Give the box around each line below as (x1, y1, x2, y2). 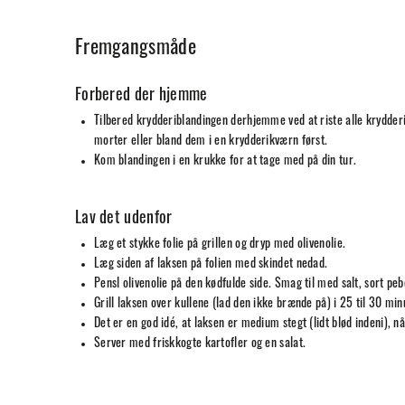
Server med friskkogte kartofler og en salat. (93, 337, 306, 352)
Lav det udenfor (74, 211, 173, 229)
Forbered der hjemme (74, 88, 208, 106)
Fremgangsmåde (74, 39, 196, 61)
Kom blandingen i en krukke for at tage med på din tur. (93, 155, 357, 169)
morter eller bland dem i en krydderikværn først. (93, 135, 328, 149)
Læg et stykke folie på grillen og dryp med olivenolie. (93, 238, 346, 252)
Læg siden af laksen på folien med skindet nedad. (93, 258, 328, 272)
